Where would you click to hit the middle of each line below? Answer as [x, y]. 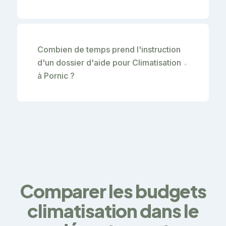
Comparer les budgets [113, 191]
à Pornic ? [56, 75]
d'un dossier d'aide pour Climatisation [109, 62]
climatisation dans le [113, 210]
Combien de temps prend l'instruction [109, 49]
